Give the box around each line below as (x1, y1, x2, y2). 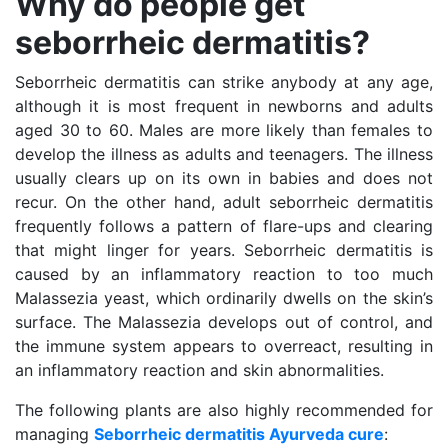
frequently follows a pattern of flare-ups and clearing (15, 215, 433, 236)
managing (15, 423, 94, 444)
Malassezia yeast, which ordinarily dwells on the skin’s (15, 287, 433, 308)
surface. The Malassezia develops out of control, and (15, 311, 433, 332)
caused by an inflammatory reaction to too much (15, 263, 433, 284)
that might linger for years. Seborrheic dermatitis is (15, 239, 433, 260)
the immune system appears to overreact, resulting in (15, 335, 433, 356)
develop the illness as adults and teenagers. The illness (15, 143, 433, 164)
